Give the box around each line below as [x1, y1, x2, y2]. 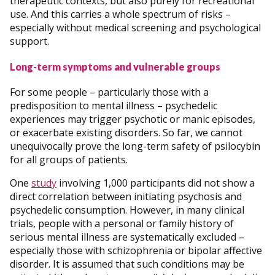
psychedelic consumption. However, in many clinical [10, 203, 244, 217]
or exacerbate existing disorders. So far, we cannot [10, 126, 242, 140]
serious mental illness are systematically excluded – [10, 230, 244, 244]
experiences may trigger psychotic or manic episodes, [10, 112, 255, 126]
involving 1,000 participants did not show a [56, 176, 255, 190]
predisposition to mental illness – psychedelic [10, 99, 217, 113]
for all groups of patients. [10, 153, 128, 167]
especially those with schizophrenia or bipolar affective [10, 244, 262, 258]
